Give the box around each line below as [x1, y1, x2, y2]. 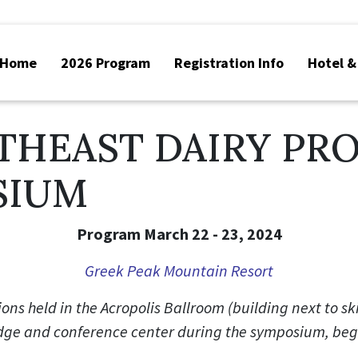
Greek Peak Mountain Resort [85, 260, 273, 280]
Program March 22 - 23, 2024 [76, 223, 282, 244]
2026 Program [61, 53, 150, 72]
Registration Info [174, 53, 284, 72]
